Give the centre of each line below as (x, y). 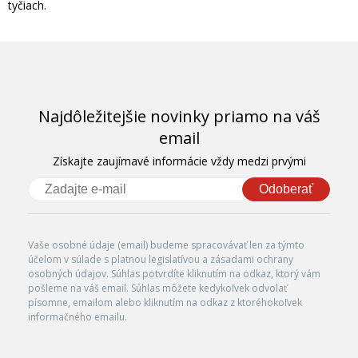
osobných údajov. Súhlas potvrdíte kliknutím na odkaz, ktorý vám (174, 273)
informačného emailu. (78, 316)
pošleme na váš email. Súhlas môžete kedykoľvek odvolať (157, 288)
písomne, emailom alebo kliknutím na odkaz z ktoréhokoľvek (165, 302)
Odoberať (286, 189)
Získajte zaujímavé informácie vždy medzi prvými (179, 161)
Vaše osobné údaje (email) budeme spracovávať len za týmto (166, 245)
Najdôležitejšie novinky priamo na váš (179, 116)
